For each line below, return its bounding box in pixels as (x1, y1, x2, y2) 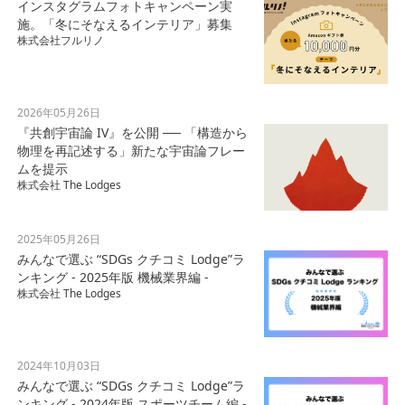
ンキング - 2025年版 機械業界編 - (16, 268, 209, 287)
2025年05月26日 (16, 231, 100, 248)
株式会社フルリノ (16, 33, 104, 49)
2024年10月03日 (16, 358, 100, 374)
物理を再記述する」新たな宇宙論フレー (16, 142, 245, 160)
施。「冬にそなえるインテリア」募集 (16, 15, 232, 33)
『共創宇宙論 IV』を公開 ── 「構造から (16, 124, 248, 142)
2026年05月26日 (16, 105, 100, 121)
